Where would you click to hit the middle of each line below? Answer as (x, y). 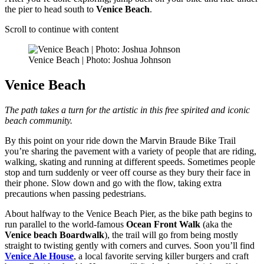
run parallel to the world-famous (65, 225)
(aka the (216, 225)
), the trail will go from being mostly (171, 235)
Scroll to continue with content (62, 29)
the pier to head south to (50, 9)
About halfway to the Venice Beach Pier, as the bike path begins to (128, 214)
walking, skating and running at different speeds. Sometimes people (130, 162)
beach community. (39, 121)
